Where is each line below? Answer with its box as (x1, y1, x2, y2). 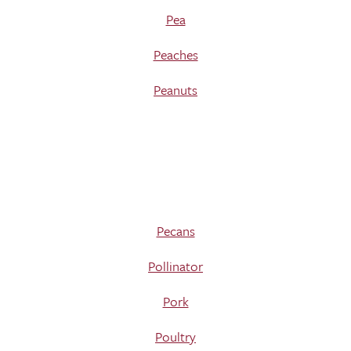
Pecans (156, 221, 195, 241)
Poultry (155, 327, 196, 346)
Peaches (153, 45, 198, 64)
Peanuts (154, 80, 197, 100)
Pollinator (148, 256, 203, 276)
